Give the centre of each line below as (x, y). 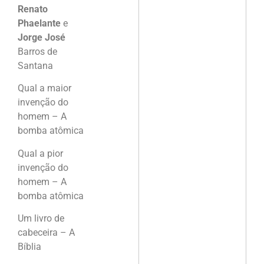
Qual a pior (40, 153)
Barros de (37, 51)
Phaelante (39, 23)
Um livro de (41, 219)
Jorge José (42, 37)
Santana (35, 65)
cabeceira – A (46, 233)
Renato (33, 9)
